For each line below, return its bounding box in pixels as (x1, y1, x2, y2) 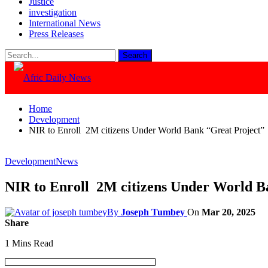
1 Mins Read (5, 237, 53, 248)
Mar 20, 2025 (202, 206, 255, 217)
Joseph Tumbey (121, 206, 185, 217)
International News (29, 18, 100, 28)
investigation (29, 7, 77, 17)
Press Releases (29, 29, 84, 39)
